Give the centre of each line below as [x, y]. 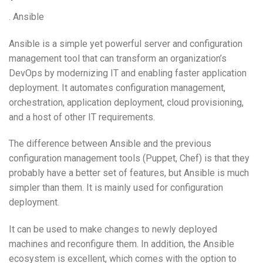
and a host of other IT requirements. [82, 117]
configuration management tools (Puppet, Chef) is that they [129, 159]
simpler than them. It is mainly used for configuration [116, 188]
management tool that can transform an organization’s [118, 58]
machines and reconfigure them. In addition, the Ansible [122, 244]
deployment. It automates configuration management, [117, 87]
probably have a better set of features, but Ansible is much [129, 173]
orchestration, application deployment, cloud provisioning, [126, 102]
